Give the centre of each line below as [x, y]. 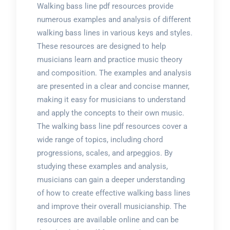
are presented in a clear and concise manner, [113, 86]
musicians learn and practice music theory [109, 60]
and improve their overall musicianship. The [111, 206]
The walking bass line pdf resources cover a [112, 126]
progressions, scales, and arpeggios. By [104, 153]
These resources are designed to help [101, 46]
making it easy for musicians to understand [111, 100]
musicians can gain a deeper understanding [111, 180]
